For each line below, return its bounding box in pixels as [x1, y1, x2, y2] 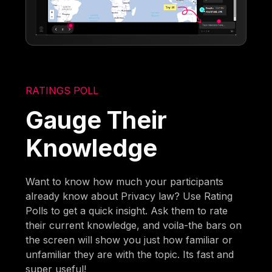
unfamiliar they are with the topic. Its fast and [25, 248, 234, 260]
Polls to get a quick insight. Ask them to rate [25, 204, 228, 217]
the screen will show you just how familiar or [25, 233, 233, 246]
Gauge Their [25, 105, 168, 134]
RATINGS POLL [25, 84, 99, 97]
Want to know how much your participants [25, 175, 224, 188]
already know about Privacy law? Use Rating [25, 189, 233, 202]
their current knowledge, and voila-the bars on [25, 219, 242, 231]
